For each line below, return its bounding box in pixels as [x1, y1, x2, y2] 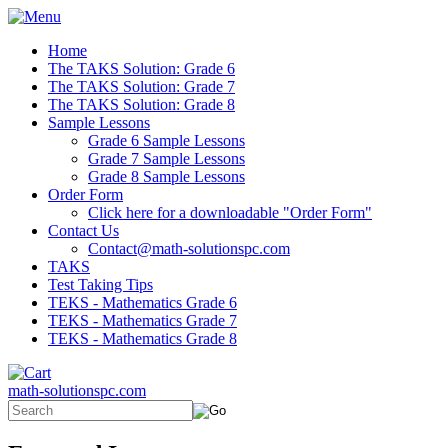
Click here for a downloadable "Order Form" [88, 204, 372, 221]
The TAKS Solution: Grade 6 [48, 60, 235, 77]
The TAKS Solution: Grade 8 [48, 96, 235, 113]
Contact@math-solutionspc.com [88, 240, 290, 257]
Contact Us [48, 222, 119, 239]
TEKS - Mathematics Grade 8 [48, 330, 237, 347]
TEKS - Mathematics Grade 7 [48, 312, 237, 329]
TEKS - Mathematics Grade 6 [48, 294, 237, 311]
